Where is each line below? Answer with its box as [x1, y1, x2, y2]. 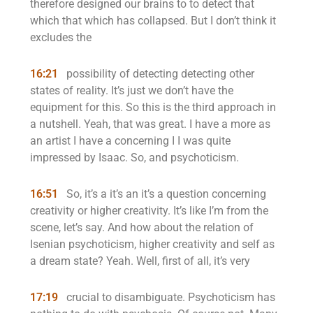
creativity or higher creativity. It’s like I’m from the [30, 204, 268, 217]
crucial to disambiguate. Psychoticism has [64, 291, 275, 304]
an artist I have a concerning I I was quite [30, 134, 231, 147]
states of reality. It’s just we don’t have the [30, 84, 233, 97]
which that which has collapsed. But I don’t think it [30, 14, 276, 27]
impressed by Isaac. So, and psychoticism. [30, 151, 239, 164]
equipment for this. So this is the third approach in [30, 101, 276, 114]
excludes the [30, 31, 92, 44]
